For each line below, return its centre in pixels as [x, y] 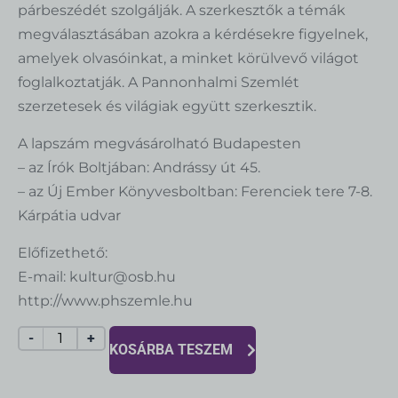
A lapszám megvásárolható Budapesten [159, 143]
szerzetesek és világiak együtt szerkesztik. [167, 106]
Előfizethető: [63, 252]
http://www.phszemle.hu [105, 300]
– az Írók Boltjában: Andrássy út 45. [139, 167]
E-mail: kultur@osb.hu [97, 276]
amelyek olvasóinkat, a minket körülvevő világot [188, 58]
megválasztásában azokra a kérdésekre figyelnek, [193, 34]
